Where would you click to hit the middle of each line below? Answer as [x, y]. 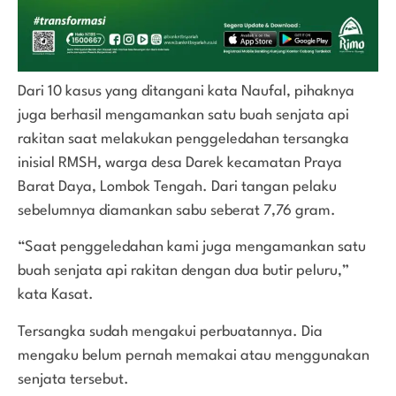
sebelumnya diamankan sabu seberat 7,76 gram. [177, 211]
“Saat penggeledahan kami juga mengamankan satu [192, 247]
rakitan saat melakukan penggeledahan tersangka [183, 140]
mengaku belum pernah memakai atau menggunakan [194, 355]
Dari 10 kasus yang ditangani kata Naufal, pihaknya [186, 92]
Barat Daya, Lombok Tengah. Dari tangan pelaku [177, 187]
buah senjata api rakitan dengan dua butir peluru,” [183, 271]
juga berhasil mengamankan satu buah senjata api [183, 116]
